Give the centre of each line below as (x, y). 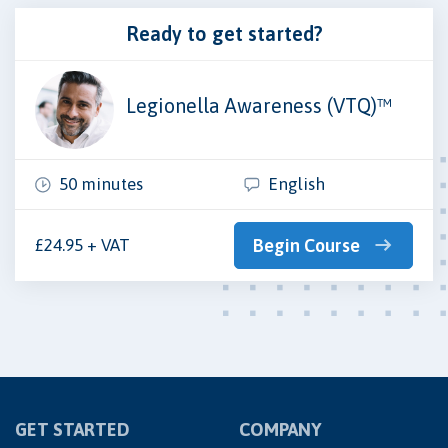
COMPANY (280, 430)
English (296, 184)
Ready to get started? (224, 33)
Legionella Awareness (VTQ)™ (258, 105)
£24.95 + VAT (82, 245)
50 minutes (101, 184)
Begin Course (306, 246)
